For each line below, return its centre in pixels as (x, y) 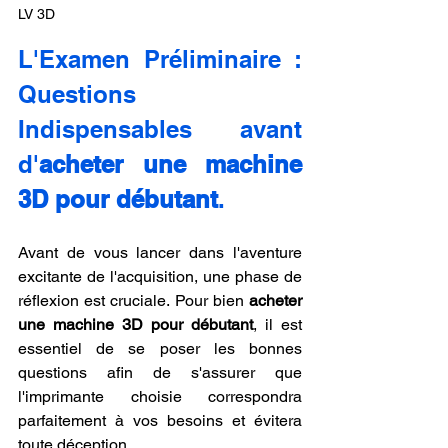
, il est (277, 324)
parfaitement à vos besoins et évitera (160, 420)
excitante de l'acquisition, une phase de (160, 276)
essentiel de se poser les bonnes (160, 348)
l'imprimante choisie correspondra (160, 396)
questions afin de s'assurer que (160, 372)
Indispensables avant (160, 128)
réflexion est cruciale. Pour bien (133, 300)
